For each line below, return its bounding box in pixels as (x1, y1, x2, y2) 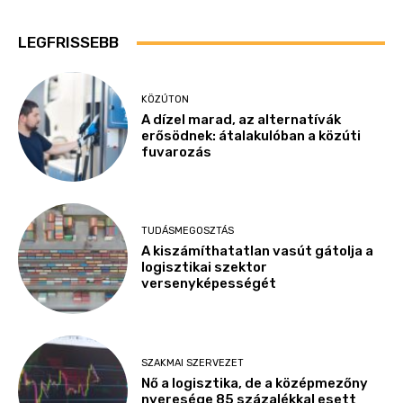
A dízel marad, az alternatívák (141, 111, 342, 128)
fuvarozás (141, 143, 212, 160)
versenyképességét (141, 275, 277, 292)
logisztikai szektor (141, 259, 268, 276)
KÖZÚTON (141, 93, 190, 105)
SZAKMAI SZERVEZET (141, 356, 245, 369)
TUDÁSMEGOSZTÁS (141, 225, 235, 237)
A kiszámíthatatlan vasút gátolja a (141, 243, 374, 260)
